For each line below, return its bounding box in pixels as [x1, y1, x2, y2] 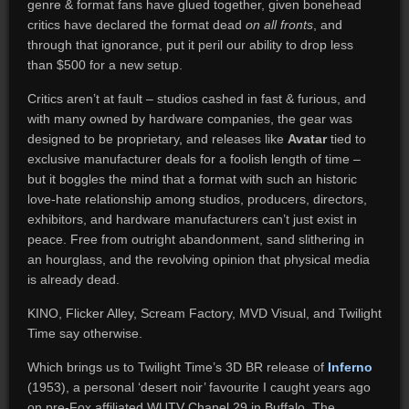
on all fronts [245, 17, 313, 32]
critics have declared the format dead [26, 17, 246, 32]
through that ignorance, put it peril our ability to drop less [26, 37, 353, 52]
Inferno [327, 360, 372, 374]
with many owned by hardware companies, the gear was [26, 111, 352, 126]
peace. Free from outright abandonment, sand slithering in [26, 232, 364, 246]
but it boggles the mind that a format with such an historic [26, 172, 357, 186]
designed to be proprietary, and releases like [26, 131, 288, 146]
